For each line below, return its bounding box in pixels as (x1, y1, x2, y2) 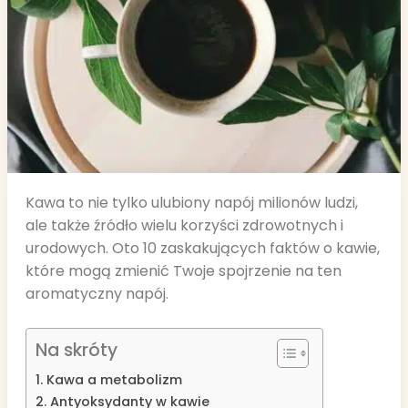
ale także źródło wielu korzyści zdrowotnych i (25, 215, 343, 236)
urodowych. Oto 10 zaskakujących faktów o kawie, (25, 238, 380, 259)
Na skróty (36, 338, 117, 363)
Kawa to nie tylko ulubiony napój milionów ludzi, (25, 192, 358, 213)
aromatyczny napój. (25, 283, 168, 304)
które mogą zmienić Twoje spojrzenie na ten (25, 260, 342, 281)
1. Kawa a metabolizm (36, 371, 182, 389)
